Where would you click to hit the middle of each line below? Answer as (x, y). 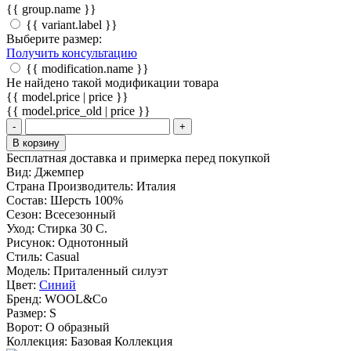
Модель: (30, 271)
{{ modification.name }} (87, 69)
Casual (62, 257)
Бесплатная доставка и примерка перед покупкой (138, 158)
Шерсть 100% (87, 201)
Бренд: (25, 299)
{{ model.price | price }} (67, 97)
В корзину (36, 143)
